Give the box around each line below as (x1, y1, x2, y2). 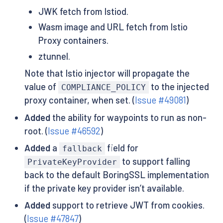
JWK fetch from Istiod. (38, 5, 129, 17)
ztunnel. (38, 50, 71, 62)
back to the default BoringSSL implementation (24, 169, 209, 180)
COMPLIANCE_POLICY (61, 83, 146, 93)
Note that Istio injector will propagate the (24, 68, 190, 79)
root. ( (24, 125, 48, 136)
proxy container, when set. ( (24, 95, 135, 106)
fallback (62, 143, 102, 153)
